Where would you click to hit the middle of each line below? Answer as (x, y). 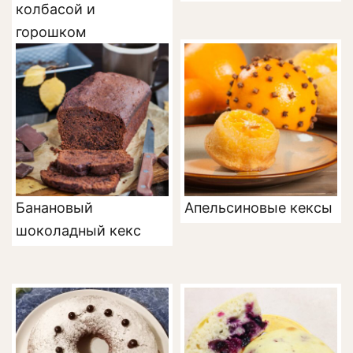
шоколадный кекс (78, 231)
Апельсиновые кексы (258, 208)
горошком (51, 32)
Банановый (54, 208)
